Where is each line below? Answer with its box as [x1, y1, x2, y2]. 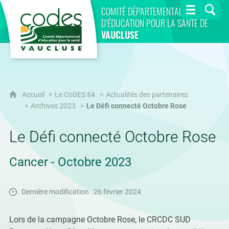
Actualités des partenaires [105, 90, 188, 99]
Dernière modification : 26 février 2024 [21, 188, 141, 196]
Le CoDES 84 [54, 90, 95, 99]
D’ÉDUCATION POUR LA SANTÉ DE [101, 16, 208, 30]
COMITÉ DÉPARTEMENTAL [101, 4, 182, 18]
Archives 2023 [30, 102, 76, 110]
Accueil [21, 90, 46, 99]
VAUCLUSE [101, 28, 139, 41]
